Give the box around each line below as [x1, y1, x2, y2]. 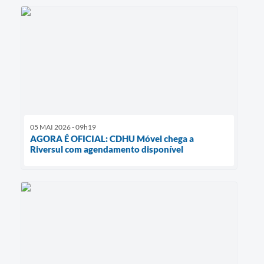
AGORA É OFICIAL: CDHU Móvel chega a [30, 133, 194, 144]
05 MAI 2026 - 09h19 [30, 123, 96, 132]
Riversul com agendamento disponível [30, 144, 183, 155]
